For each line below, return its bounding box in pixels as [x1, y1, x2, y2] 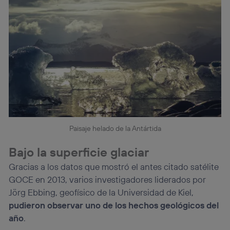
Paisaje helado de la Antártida [69, 123, 161, 133]
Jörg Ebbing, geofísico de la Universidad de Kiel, [9, 187, 194, 198]
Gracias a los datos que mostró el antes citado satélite [9, 161, 219, 172]
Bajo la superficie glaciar [9, 144, 149, 160]
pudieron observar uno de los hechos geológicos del [9, 200, 219, 211]
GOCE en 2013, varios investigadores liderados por [9, 174, 206, 185]
